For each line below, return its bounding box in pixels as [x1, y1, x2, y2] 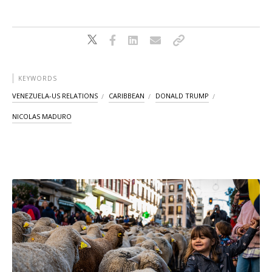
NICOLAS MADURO [12, 112, 72, 121]
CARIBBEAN [109, 91, 144, 101]
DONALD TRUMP [155, 91, 209, 101]
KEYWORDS [18, 74, 57, 83]
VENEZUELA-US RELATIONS [12, 91, 98, 101]
